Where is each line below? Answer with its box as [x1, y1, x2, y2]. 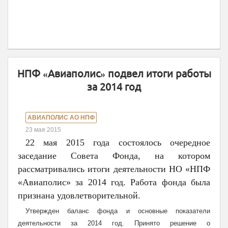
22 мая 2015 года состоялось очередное [25, 137, 210, 148]
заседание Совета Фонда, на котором [18, 151, 210, 161]
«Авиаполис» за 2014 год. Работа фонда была [18, 177, 210, 187]
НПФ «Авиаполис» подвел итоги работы [17, 68, 211, 79]
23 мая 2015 [25, 126, 61, 133]
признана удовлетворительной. [18, 190, 140, 201]
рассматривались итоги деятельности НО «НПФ [18, 164, 210, 174]
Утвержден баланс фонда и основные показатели [25, 207, 210, 215]
